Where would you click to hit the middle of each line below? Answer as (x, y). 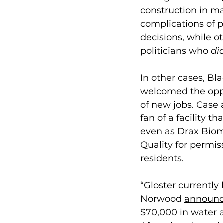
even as (159, 132)
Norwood (162, 199)
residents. (165, 159)
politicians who (175, 51)
